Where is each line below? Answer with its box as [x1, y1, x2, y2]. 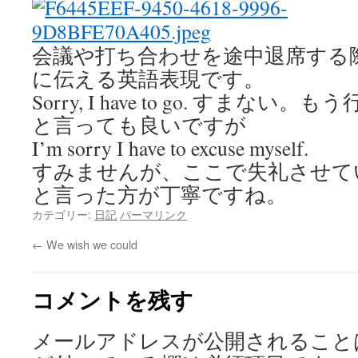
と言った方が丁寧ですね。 [32, 181, 287, 208]
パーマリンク [120, 205, 187, 222]
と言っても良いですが [32, 111, 246, 138]
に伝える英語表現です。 [32, 65, 265, 92]
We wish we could [43, 236, 137, 253]
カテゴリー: [32, 205, 94, 222]
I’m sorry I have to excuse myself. [32, 134, 308, 161]
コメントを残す [32, 284, 193, 315]
